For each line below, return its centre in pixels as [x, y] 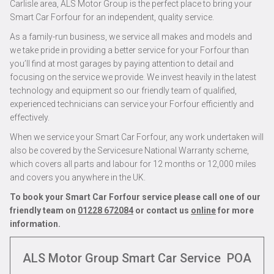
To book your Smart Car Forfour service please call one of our [135, 197]
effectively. [30, 117]
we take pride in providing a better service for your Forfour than [129, 50]
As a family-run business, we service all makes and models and [131, 37]
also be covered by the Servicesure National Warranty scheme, [129, 150]
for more [235, 210]
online [203, 210]
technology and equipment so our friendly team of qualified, [123, 91]
